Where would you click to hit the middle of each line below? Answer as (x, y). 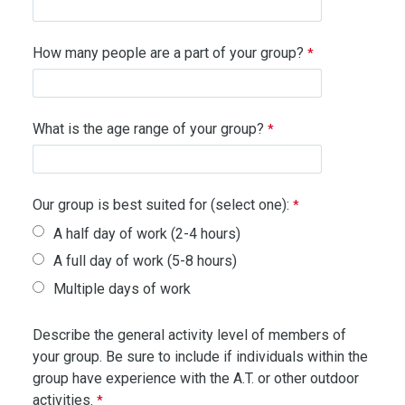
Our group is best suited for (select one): (160, 205)
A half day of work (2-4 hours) (147, 233)
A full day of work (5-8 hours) (146, 261)
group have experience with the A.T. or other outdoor (195, 378)
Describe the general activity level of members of (189, 334)
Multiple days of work (122, 288)
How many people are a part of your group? (168, 53)
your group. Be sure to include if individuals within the (200, 356)
